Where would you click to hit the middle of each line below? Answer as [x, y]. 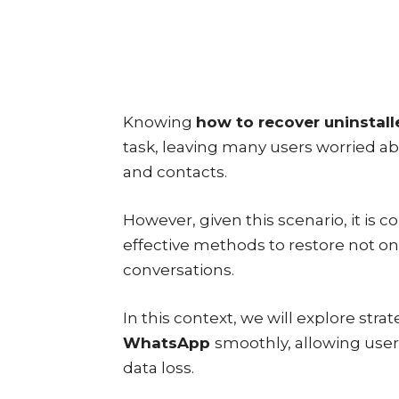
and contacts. [175, 172]
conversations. [179, 270]
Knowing [159, 122]
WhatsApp [167, 343]
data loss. [159, 368]
